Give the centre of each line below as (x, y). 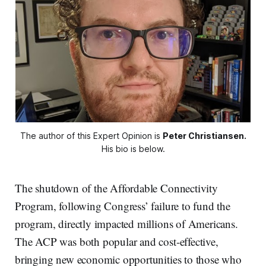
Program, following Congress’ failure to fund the (123, 205)
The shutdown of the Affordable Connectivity (116, 188)
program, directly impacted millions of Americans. (126, 223)
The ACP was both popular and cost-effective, (117, 241)
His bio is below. (133, 148)
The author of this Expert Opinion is (91, 135)
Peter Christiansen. (204, 135)
